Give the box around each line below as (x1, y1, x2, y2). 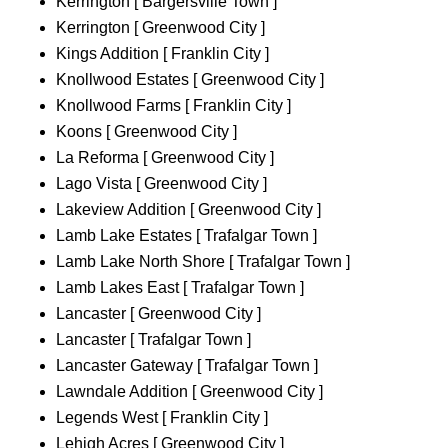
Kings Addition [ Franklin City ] (56, 45, 269, 63)
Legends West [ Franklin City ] (56, 409, 268, 427)
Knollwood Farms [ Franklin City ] (56, 97, 291, 115)
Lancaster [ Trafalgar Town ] (56, 331, 251, 349)
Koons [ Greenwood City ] (56, 123, 237, 141)
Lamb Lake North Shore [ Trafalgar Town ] (56, 253, 350, 271)
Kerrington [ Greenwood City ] (56, 19, 265, 37)
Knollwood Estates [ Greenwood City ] (56, 71, 324, 89)
